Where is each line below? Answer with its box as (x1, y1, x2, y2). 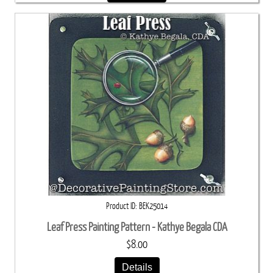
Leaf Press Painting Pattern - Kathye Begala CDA (46, 221, 227, 234)
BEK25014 (139, 200, 168, 211)
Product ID (106, 200, 135, 211)
